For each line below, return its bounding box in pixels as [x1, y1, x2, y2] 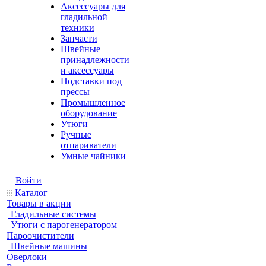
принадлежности [61, 55, 129, 65]
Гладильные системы [11, 209, 96, 219]
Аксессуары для [61, 1, 125, 11]
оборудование [61, 108, 117, 118]
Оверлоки [7, 252, 47, 262]
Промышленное [61, 97, 125, 107]
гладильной [61, 12, 107, 22]
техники [61, 23, 94, 33]
